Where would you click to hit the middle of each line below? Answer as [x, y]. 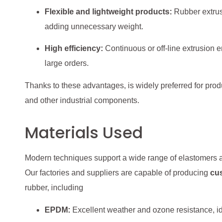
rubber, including [54, 188]
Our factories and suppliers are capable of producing [117, 173]
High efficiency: [74, 49]
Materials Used [84, 133]
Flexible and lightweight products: [108, 12]
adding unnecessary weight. [94, 27]
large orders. [67, 63]
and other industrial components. [82, 100]
